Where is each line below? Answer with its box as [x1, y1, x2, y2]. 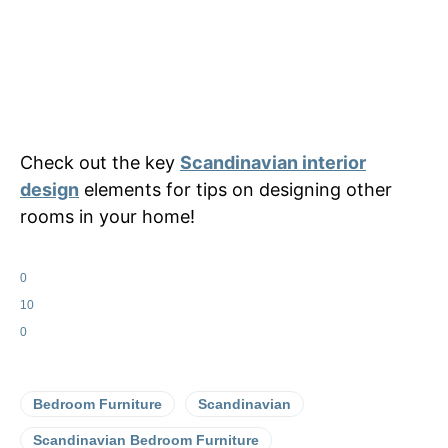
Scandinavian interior [180, 151, 366, 173]
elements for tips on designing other [79, 178, 392, 200]
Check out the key [20, 151, 180, 173]
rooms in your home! [20, 205, 195, 227]
